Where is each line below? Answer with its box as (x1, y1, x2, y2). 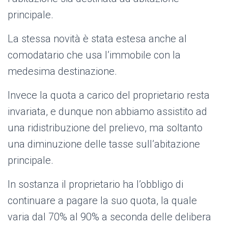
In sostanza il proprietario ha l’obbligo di (8, 178, 183, 191)
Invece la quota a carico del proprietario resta (8, 89, 210, 102)
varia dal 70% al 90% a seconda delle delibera (8, 211, 211, 223)
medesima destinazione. (8, 65, 117, 78)
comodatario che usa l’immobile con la (8, 49, 181, 62)
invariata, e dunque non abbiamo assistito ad (8, 105, 207, 118)
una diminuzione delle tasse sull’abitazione (8, 138, 200, 151)
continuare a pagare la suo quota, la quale (8, 194, 197, 207)
